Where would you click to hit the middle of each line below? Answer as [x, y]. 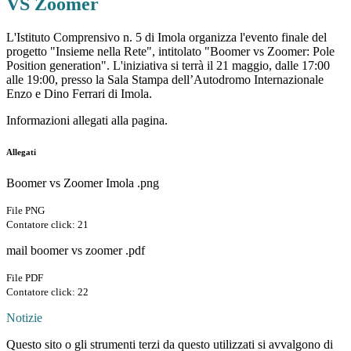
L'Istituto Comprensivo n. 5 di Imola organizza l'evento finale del [166, 38]
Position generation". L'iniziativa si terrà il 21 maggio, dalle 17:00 [168, 66]
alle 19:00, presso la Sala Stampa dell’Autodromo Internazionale [165, 80]
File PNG [25, 211]
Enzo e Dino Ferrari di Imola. [79, 94]
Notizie [24, 318]
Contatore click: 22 [47, 292]
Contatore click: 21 [47, 225]
